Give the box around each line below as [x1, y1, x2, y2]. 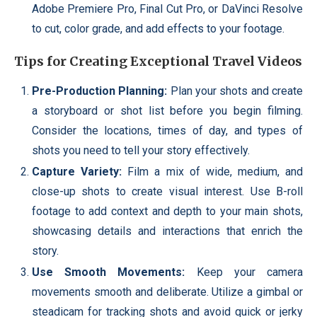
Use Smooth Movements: [32, 265, 185, 279]
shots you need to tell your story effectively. [32, 143, 250, 157]
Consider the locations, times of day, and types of [32, 123, 303, 137]
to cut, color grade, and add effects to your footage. [32, 21, 284, 35]
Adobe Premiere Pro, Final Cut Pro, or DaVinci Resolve [32, 1, 303, 16]
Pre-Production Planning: [32, 83, 168, 98]
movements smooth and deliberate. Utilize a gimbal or [32, 284, 303, 299]
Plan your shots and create [167, 83, 304, 98]
